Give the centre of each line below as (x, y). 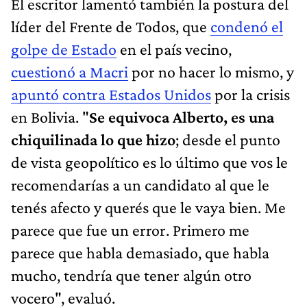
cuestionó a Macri (70, 71)
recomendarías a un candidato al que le (140, 184)
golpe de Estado (64, 49)
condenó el (247, 26)
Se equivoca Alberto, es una (182, 116)
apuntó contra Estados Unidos (111, 94)
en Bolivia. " (50, 116)
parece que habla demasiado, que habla (140, 252)
